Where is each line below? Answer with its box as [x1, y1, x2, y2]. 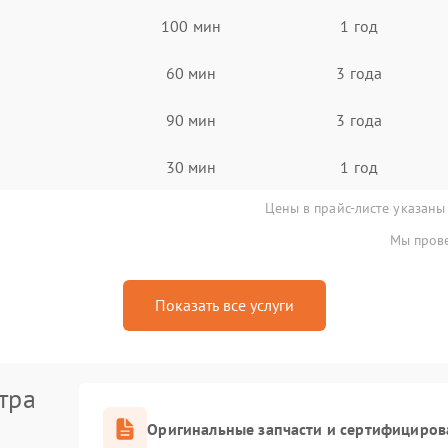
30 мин [165, 156, 217, 177]
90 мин [165, 109, 217, 130]
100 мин [161, 15, 221, 36]
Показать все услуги [154, 295, 294, 315]
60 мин [165, 62, 217, 83]
